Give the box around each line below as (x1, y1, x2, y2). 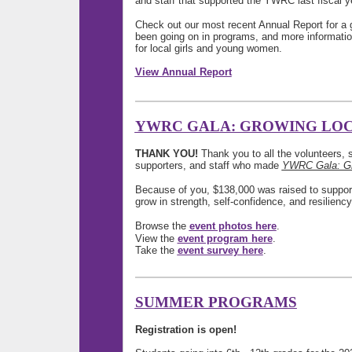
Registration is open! (134, 323, 236, 335)
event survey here (177, 244, 263, 256)
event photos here (189, 219, 277, 232)
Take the (134, 244, 178, 256)
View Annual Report (134, 65, 232, 78)
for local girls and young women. (134, 42, 291, 54)
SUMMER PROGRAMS (134, 293, 297, 310)
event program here (177, 232, 273, 244)
